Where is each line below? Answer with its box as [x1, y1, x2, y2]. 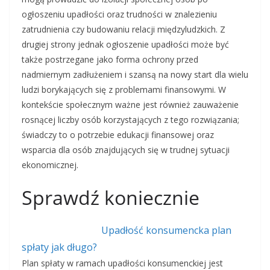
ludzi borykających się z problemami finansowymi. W [22, 84, 226, 96]
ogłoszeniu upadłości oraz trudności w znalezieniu [22, 8, 217, 20]
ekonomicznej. [22, 159, 78, 171]
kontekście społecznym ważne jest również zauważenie [22, 99, 239, 111]
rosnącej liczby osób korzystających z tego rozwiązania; [22, 114, 239, 126]
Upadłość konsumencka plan [101, 224, 231, 237]
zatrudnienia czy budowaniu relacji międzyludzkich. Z [22, 24, 225, 36]
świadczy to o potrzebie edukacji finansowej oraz [22, 129, 214, 141]
